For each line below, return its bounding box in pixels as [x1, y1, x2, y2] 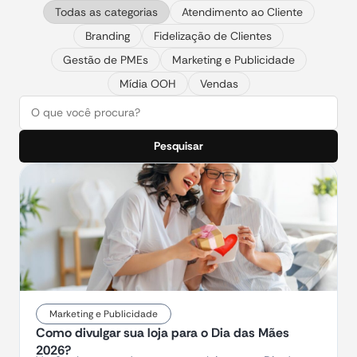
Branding [85, 29, 130, 43]
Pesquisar [154, 139, 203, 153]
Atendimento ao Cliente [181, 5, 303, 19]
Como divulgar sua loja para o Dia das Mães [36, 324, 289, 341]
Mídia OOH [119, 76, 176, 91]
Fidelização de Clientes [154, 29, 272, 43]
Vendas [199, 76, 238, 91]
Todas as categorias [54, 5, 158, 19]
